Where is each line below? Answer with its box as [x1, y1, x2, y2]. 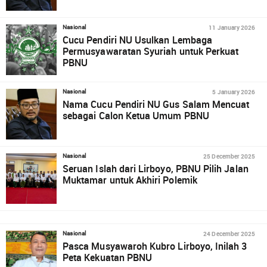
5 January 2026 [212, 88, 255, 96]
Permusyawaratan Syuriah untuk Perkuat [63, 45, 239, 58]
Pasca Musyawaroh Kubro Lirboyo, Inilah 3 [63, 240, 247, 253]
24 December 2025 [203, 229, 255, 238]
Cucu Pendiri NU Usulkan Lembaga [63, 33, 212, 46]
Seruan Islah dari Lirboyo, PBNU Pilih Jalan [63, 162, 249, 175]
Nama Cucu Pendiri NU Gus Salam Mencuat [63, 98, 250, 111]
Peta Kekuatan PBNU [63, 251, 153, 264]
